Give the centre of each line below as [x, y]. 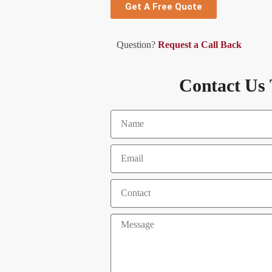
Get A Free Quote [164, 7]
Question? [137, 45]
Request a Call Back [201, 45]
